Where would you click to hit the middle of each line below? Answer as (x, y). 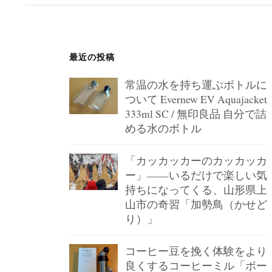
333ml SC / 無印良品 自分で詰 (196, 114)
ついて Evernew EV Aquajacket (196, 99)
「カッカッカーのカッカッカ (196, 161)
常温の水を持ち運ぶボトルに (196, 85)
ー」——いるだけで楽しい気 (196, 175)
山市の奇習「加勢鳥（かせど (196, 204)
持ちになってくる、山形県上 (196, 190)
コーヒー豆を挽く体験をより (196, 251)
